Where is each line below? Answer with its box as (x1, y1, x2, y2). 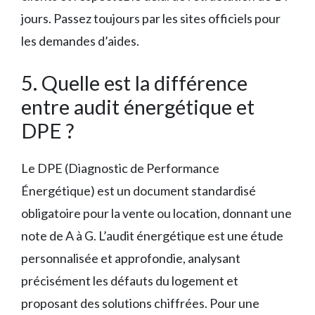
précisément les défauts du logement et (21, 272, 238, 288)
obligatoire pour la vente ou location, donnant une (21, 205, 292, 221)
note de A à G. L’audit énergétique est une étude (21, 227, 283, 243)
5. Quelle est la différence (21, 70, 247, 95)
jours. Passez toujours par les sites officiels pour (21, 10, 281, 26)
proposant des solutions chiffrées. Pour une (21, 295, 259, 311)
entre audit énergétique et (21, 94, 255, 119)
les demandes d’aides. (21, 32, 139, 49)
